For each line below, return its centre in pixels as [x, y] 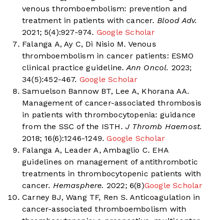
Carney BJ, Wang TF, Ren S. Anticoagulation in [111, 197]
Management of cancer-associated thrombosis [112, 103]
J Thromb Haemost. [162, 127]
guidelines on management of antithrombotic [110, 162]
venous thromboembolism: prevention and [105, 9]
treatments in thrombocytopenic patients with [112, 174]
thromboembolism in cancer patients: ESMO [108, 56]
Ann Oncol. [146, 68]
